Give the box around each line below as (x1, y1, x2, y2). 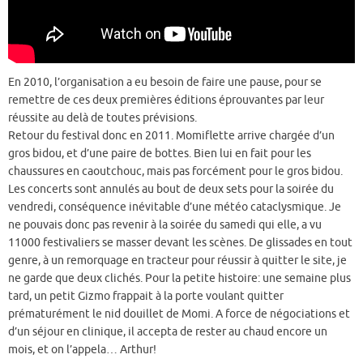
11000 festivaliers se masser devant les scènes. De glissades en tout (8, 236, 352, 250)
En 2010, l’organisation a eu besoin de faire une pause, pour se (8, 75, 322, 90)
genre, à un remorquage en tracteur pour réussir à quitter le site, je (8, 254, 347, 268)
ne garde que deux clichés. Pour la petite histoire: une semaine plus (8, 271, 351, 286)
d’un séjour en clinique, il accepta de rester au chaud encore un (8, 325, 327, 340)
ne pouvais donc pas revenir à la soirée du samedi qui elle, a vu (8, 218, 322, 233)
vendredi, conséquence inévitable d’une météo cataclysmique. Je (8, 200, 341, 215)
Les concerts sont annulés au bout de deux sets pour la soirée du (8, 182, 334, 197)
